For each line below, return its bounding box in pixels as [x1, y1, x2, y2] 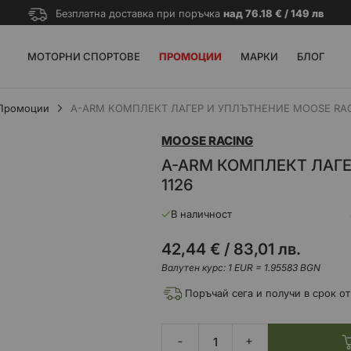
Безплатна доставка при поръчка [55, 7, 223, 20]
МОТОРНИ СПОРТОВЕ [27, 50, 140, 63]
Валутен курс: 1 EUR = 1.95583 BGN [161, 262, 321, 273]
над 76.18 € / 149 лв [223, 7, 324, 20]
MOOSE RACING [161, 133, 254, 148]
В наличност [171, 208, 233, 220]
